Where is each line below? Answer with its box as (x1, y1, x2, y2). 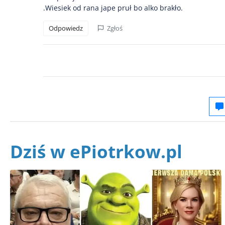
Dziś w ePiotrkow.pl (10, 139, 182, 163)
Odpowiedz (49, 23, 83, 33)
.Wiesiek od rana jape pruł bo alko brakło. (43, 3, 183, 13)
